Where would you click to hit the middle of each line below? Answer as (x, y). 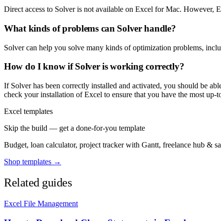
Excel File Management (41, 203)
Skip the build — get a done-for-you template (74, 128)
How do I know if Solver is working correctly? (94, 67)
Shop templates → (33, 162)
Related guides (38, 182)
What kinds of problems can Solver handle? (90, 28)
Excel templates (28, 111)
